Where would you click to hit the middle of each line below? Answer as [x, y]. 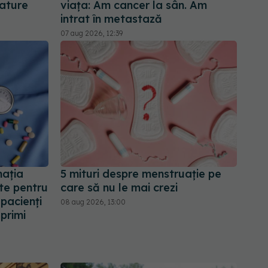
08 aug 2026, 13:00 [93, 202]
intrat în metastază [111, 19]
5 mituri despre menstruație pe [141, 174]
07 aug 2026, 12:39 [92, 33]
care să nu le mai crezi [119, 188]
